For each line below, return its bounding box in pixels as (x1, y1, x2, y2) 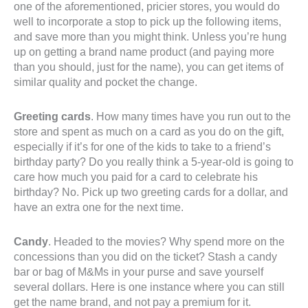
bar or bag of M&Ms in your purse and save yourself (14, 266, 263, 278)
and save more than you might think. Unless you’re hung (14, 31, 287, 43)
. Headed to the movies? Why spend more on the (48, 236, 285, 247)
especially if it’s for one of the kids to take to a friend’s (14, 141, 271, 153)
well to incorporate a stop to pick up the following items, (14, 16, 281, 27)
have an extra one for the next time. (14, 201, 184, 213)
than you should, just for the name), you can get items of (14, 61, 283, 73)
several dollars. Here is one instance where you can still (14, 281, 285, 293)
